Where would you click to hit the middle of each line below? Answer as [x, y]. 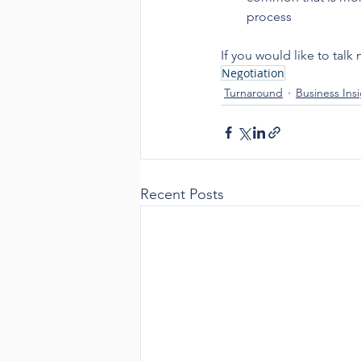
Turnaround [253, 93]
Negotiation [253, 73]
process [269, 17]
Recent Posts [182, 194]
